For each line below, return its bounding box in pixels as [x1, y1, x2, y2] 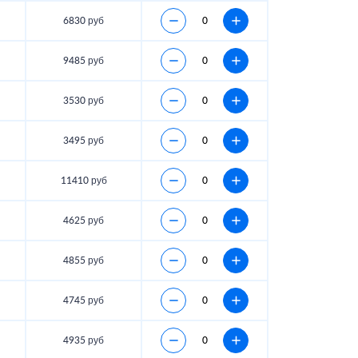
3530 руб [63, 96, 104, 106]
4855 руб [63, 256, 104, 266]
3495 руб [63, 136, 104, 146]
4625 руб [63, 216, 104, 226]
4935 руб [63, 336, 104, 346]
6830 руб [63, 16, 104, 26]
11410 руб [60, 176, 107, 186]
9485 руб [63, 56, 104, 66]
